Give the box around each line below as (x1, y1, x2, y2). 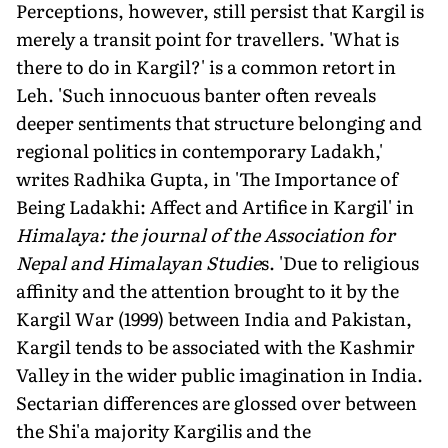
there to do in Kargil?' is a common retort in (16, 52, 396, 80)
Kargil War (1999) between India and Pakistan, (16, 304, 412, 332)
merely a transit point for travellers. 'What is (16, 24, 399, 52)
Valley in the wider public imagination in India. (16, 360, 423, 388)
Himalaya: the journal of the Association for (16, 220, 395, 248)
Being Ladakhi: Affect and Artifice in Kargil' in (16, 192, 414, 220)
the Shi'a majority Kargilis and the (16, 416, 311, 444)
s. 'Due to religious (261, 248, 419, 276)
